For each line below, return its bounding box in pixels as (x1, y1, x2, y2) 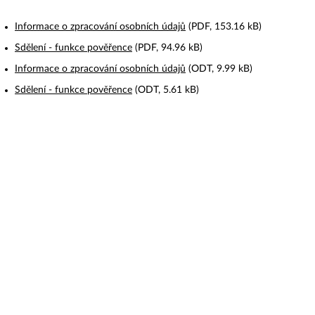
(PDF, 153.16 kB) (186, 21, 262, 32)
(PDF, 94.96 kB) (132, 42, 202, 53)
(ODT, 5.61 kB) (132, 84, 199, 95)
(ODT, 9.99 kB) (186, 63, 252, 74)
